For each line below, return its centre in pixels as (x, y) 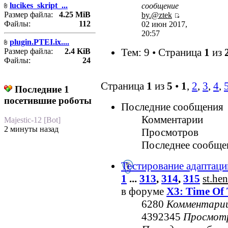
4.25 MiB (75, 14)
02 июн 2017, (164, 24)
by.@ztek (157, 15)
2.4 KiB (78, 51)
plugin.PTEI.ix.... (39, 42)
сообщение (160, 6)
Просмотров (170, 133)
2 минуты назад (31, 129)
